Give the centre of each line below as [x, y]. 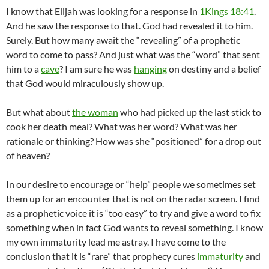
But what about [39, 112]
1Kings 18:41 [227, 11]
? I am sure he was [97, 68]
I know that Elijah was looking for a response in [103, 11]
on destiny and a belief [214, 68]
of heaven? [28, 155]
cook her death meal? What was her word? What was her [122, 126]
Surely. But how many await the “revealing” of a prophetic [123, 40]
